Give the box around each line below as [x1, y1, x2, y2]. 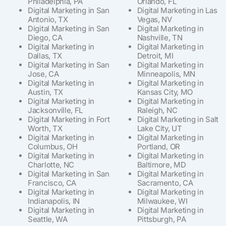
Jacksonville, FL [28, 105, 83, 115]
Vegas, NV [137, 14, 172, 24]
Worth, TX [28, 123, 63, 133]
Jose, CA [28, 69, 59, 79]
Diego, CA [28, 32, 63, 42]
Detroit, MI [137, 50, 174, 61]
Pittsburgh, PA [137, 214, 186, 224]
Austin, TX [28, 87, 63, 97]
